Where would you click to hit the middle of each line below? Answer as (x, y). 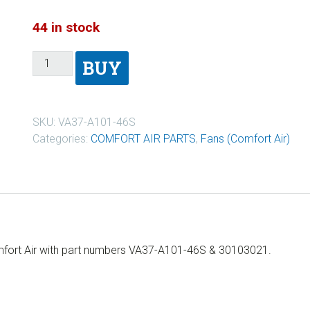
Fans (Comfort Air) (245, 138)
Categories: (61, 138)
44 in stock (66, 27)
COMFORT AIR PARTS (143, 138)
